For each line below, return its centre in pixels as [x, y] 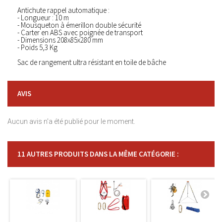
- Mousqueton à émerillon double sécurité [79, 25]
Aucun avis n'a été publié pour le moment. [71, 121]
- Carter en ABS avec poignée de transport [80, 32]
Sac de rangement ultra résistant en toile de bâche [92, 62]
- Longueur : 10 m [43, 18]
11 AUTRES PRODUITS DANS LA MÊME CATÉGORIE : [98, 154]
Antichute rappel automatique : [63, 10]
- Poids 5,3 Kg [37, 47]
